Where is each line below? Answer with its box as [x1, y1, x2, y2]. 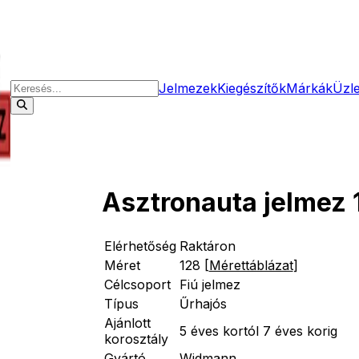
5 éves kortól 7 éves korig [179, 322, 337, 339]
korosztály [103, 330, 168, 347]
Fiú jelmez [179, 276, 240, 292]
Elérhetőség [103, 237, 176, 254]
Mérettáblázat [208, 256, 293, 273]
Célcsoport [103, 276, 171, 292]
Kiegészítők [217, 80, 286, 96]
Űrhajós [179, 295, 227, 312]
